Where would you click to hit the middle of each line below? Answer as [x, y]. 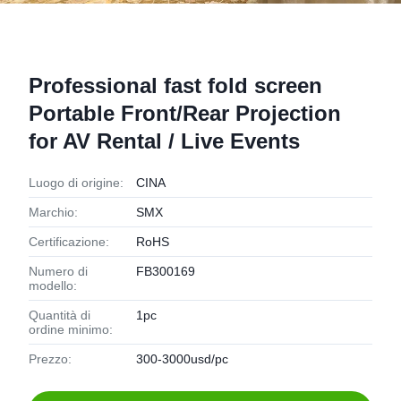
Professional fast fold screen [175, 85]
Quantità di [60, 315]
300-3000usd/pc [182, 359]
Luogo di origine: [76, 183]
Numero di [58, 271]
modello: [53, 286]
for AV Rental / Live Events [164, 141]
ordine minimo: [71, 329]
